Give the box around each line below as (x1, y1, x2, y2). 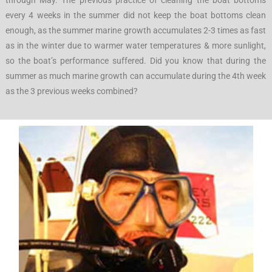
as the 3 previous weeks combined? (5, 86, 138, 97)
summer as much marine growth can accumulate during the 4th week (5, 71, 266, 81)
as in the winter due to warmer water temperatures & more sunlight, (5, 41, 266, 51)
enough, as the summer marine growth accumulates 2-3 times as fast (5, 25, 266, 36)
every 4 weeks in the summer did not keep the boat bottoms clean (5, 10, 266, 21)
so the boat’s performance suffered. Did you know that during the (5, 56, 266, 66)
